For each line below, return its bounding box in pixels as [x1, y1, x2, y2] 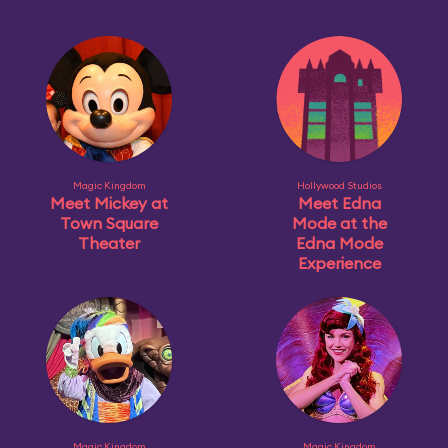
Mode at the [291, 213, 387, 233]
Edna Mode [295, 233, 383, 253]
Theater [78, 233, 140, 253]
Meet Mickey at [50, 193, 168, 213]
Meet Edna [297, 193, 381, 213]
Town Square [60, 213, 158, 233]
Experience [297, 253, 381, 273]
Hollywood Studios [296, 179, 382, 192]
